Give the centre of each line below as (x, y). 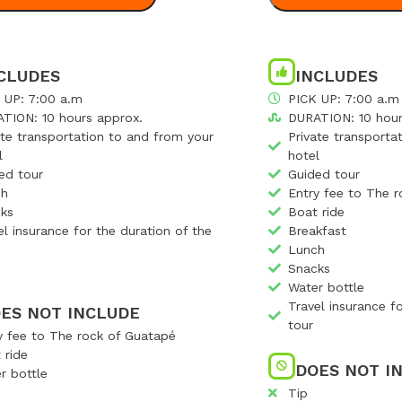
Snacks (310, 268)
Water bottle (327, 287)
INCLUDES (336, 75)
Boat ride (317, 211)
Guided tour (324, 174)
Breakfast (318, 230)
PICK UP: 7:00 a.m (344, 98)
